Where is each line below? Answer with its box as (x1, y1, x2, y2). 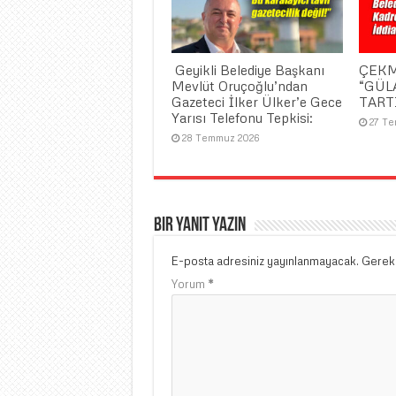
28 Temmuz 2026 (181, 132, 259, 144)
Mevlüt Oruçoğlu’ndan (171, 78, 308, 95)
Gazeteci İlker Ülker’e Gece (171, 94, 342, 110)
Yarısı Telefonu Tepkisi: (171, 110, 313, 126)
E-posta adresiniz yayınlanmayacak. (171, 254, 359, 269)
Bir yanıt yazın (153, 216, 246, 237)
